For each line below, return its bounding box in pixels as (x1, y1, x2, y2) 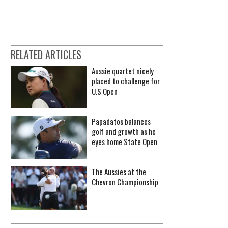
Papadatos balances (92, 115, 151, 127)
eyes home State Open (92, 135, 157, 147)
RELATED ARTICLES (11, 46, 81, 62)
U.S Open (92, 85, 118, 97)
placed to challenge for (92, 75, 160, 87)
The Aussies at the (92, 166, 146, 178)
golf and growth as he (92, 125, 156, 137)
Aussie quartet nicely (92, 65, 154, 76)
